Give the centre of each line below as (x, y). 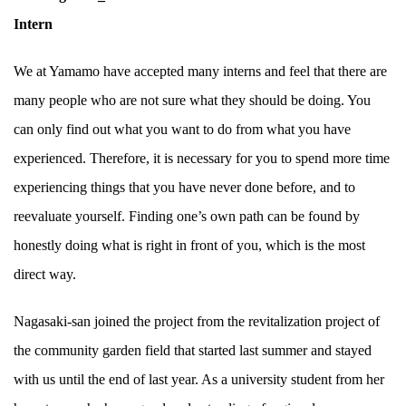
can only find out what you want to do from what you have (182, 130)
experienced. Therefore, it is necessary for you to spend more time (202, 159)
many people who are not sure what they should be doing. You (192, 101)
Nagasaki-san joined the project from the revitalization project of (197, 322)
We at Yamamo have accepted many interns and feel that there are (200, 72)
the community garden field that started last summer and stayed (193, 351)
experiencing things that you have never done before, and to (184, 188)
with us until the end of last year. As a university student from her (199, 380)
